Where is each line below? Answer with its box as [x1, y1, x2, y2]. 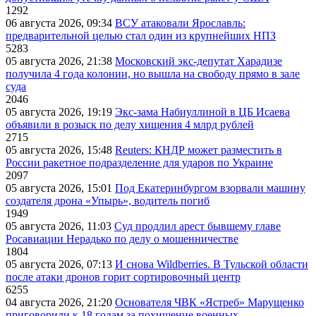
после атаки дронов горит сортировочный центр [6, 270, 241, 283]
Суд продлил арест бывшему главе [114, 219, 281, 232]
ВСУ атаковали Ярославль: [115, 16, 245, 29]
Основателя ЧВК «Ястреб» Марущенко [115, 296, 304, 308]
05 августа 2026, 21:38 [6, 54, 115, 67]
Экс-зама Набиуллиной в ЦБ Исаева [115, 105, 290, 118]
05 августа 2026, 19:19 [6, 105, 115, 118]
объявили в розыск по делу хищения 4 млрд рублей [6, 118, 254, 130]
